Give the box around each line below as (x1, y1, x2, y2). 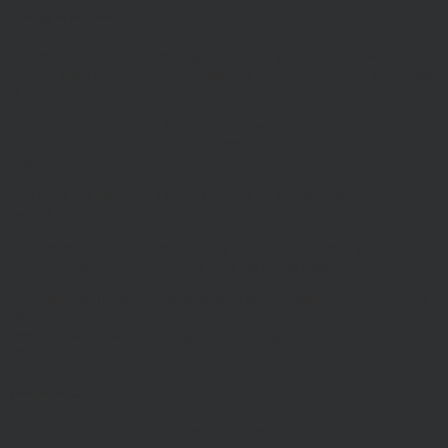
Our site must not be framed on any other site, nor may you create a (8, 238, 431, 256)
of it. (8, 82, 37, 100)
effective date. (8, 344, 96, 362)
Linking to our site (8, 8, 112, 24)
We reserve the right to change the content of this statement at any (8, 308, 420, 326)
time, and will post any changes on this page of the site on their (8, 326, 403, 344)
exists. (8, 152, 47, 170)
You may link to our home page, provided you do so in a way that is (8, 46, 436, 64)
